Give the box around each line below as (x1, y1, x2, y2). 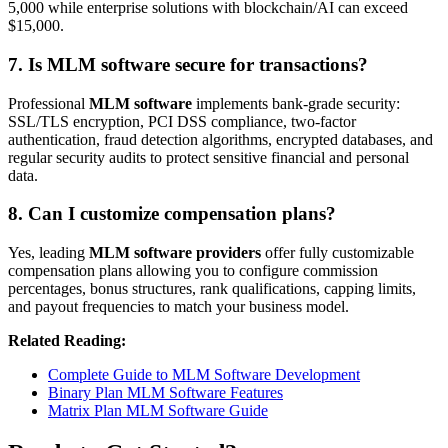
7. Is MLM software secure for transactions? (8, 54, 368, 76)
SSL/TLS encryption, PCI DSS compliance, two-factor (8, 112, 356, 130)
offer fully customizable (261, 244, 414, 262)
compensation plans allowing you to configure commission (8, 262, 378, 280)
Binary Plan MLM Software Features (48, 384, 283, 402)
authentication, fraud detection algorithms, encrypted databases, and (8, 130, 433, 148)
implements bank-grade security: (192, 94, 400, 112)
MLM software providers (89, 244, 261, 262)
